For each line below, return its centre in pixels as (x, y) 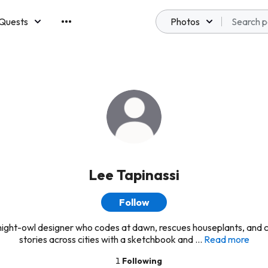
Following (142, 261)
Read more (226, 239)
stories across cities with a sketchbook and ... (110, 239)
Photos (185, 22)
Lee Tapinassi (134, 175)
